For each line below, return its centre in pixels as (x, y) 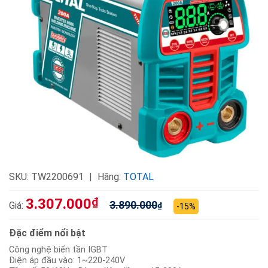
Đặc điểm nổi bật (47, 233)
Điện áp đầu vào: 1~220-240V (67, 261)
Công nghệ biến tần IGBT (58, 250)
